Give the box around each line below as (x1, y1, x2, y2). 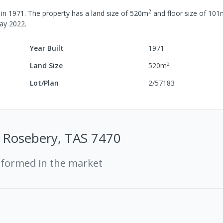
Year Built (30, 43, 64, 53)
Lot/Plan (30, 78, 59, 88)
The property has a (26, 8, 89, 18)
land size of (89, 8, 130, 18)
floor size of (165, 8, 208, 18)
